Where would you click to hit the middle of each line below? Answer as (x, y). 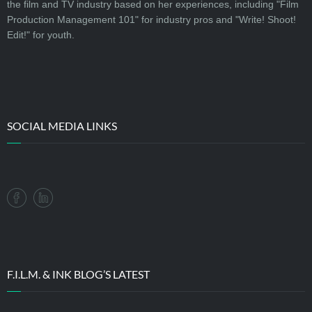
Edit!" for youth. (41, 35)
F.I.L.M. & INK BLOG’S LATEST (78, 274)
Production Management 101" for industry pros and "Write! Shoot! (151, 19)
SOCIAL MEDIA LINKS (62, 126)
